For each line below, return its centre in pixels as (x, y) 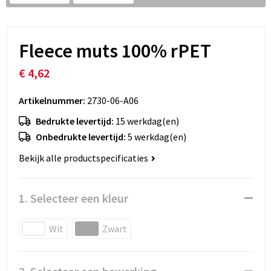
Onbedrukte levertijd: (81, 137)
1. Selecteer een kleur (73, 198)
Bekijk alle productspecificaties (84, 158)
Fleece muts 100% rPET (115, 51)
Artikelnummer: (52, 101)
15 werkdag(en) (147, 121)
